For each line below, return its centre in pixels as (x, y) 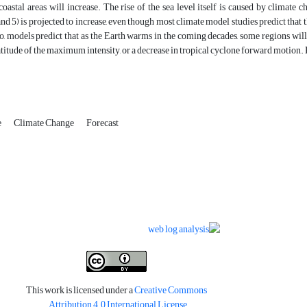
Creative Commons (170, 290)
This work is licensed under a (80, 290)
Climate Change (45, 123)
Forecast (102, 123)
